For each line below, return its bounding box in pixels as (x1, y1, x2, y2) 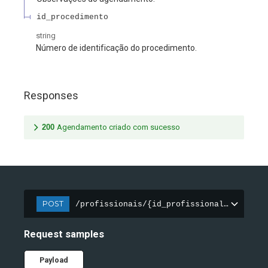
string (36, 31, 56, 40)
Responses (24, 89, 78, 102)
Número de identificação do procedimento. (36, 42, 197, 53)
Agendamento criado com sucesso (57, 123, 180, 132)
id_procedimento (36, 12, 108, 22)
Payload (39, 255, 68, 265)
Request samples (24, 228, 104, 240)
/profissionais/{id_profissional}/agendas (75, 199, 267, 209)
